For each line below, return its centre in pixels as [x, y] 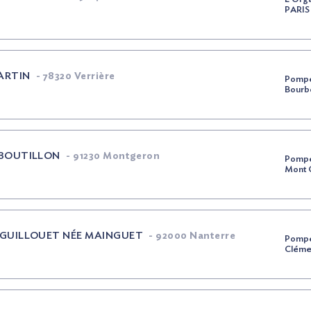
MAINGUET [112, 236]
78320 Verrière [78, 76]
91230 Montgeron [115, 156]
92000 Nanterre [194, 236]
